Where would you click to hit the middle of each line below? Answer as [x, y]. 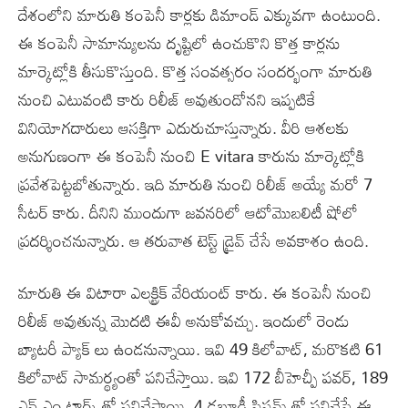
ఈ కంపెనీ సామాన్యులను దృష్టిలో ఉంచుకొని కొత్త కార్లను [179, 42]
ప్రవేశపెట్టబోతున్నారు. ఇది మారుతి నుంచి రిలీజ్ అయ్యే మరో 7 [195, 184]
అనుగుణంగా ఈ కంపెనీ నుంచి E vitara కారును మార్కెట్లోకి [191, 155]
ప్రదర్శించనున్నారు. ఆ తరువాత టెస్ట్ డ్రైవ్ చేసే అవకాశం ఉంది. [194, 240]
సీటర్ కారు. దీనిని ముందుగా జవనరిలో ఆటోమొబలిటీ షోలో [188, 212]
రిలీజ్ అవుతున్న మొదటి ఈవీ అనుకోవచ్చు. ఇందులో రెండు [184, 320]
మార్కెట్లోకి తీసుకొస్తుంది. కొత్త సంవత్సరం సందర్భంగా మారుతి [195, 71]
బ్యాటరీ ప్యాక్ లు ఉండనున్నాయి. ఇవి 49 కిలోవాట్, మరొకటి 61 [201, 348]
